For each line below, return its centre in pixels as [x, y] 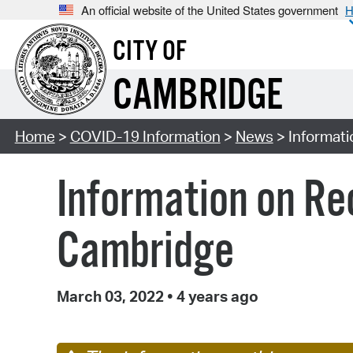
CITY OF [149, 52]
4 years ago [216, 297]
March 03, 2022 [112, 297]
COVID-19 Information [145, 137]
